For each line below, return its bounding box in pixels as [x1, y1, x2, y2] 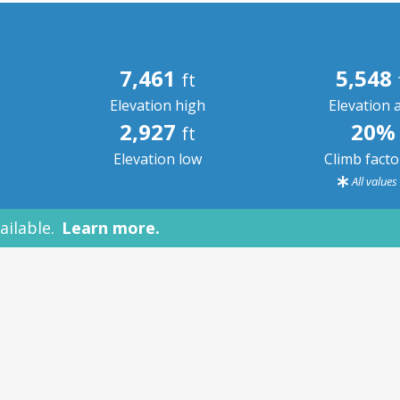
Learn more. [62, 217, 160, 238]
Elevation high [110, 96, 206, 115]
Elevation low [113, 149, 203, 169]
